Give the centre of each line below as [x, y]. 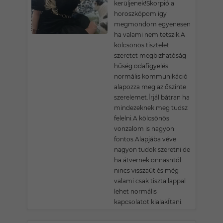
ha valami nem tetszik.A [150, 35]
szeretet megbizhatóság [150, 56]
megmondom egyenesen [152, 24]
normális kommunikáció [151, 76]
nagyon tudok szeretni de [152, 150]
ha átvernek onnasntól [148, 160]
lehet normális [135, 191]
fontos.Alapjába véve [145, 139]
